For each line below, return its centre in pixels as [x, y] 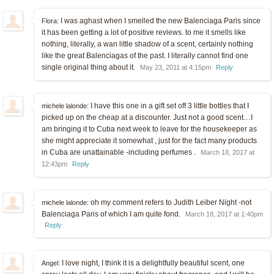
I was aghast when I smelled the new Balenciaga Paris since [160, 21]
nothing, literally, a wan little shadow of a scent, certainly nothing [147, 44]
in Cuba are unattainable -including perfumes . [120, 153]
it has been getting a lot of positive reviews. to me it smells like [144, 33]
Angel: [51, 263]
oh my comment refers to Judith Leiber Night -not [170, 203]
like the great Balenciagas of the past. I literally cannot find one [145, 56]
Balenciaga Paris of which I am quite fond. [112, 214]
